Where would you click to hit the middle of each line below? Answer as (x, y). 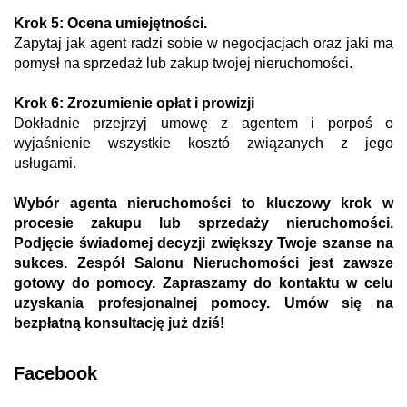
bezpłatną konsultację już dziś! (119, 323)
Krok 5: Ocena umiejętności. (110, 24)
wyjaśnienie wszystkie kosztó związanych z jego (203, 144)
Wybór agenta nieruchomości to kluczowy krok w (203, 203)
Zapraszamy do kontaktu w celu (278, 283)
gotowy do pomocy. (88, 283)
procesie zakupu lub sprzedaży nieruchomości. (203, 223)
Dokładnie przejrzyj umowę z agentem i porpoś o (203, 124)
